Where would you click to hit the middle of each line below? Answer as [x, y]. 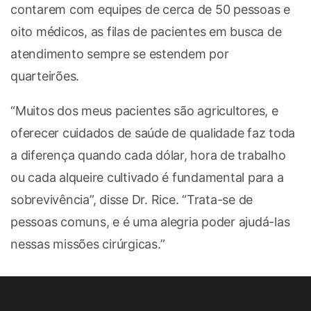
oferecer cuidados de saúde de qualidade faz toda [153, 133]
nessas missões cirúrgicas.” [88, 244]
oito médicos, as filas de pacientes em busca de [146, 31]
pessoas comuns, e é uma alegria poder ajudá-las [150, 221]
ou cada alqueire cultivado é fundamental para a [147, 177]
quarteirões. [45, 76]
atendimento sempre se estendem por [120, 53]
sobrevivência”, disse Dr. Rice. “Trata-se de [132, 199]
